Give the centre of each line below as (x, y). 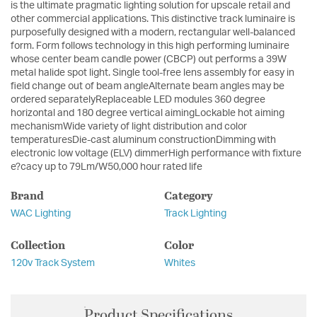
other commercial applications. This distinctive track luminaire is (153, 19)
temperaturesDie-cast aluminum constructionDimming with (143, 140)
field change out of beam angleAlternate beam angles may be (148, 87)
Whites (179, 264)
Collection (38, 245)
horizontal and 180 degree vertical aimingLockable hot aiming (148, 114)
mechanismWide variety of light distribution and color (129, 127)
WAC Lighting (41, 214)
